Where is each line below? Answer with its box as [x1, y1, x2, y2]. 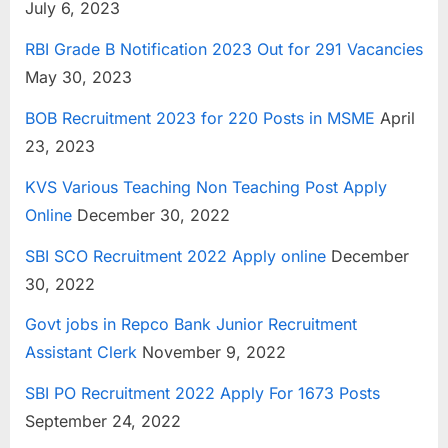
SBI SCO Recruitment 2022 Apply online [25, 245, 326, 266]
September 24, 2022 [25, 411, 181, 432]
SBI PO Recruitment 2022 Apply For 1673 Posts [25, 383, 380, 404]
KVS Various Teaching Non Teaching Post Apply [25, 176, 387, 197]
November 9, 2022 [137, 342, 286, 363]
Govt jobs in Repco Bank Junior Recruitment [25, 314, 357, 335]
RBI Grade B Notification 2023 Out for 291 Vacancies [25, 39, 423, 60]
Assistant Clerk [25, 342, 137, 363]
